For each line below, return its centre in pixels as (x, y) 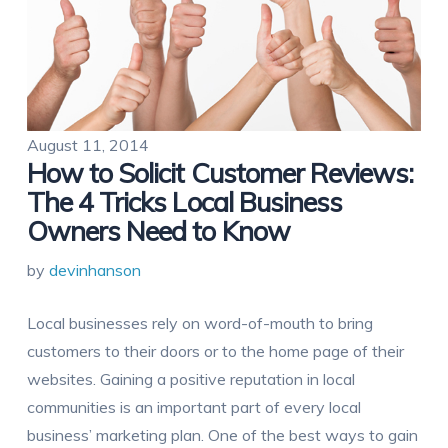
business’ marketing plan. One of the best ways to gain (222, 435)
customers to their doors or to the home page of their (215, 351)
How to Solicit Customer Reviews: (220, 173)
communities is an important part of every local (193, 407)
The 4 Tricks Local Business (184, 202)
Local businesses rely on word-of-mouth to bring (199, 323)
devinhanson (94, 270)
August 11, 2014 (87, 145)
